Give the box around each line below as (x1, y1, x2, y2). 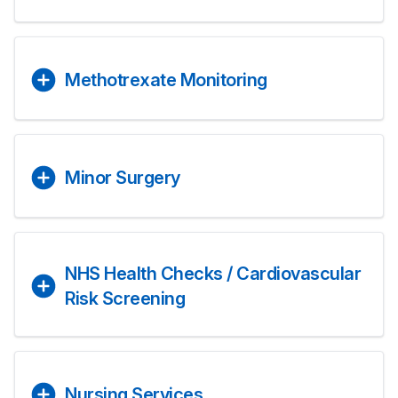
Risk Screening (65, 288, 185, 309)
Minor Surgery (65, 167, 180, 188)
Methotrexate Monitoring (65, 69, 267, 91)
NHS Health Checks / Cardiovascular (65, 263, 361, 284)
